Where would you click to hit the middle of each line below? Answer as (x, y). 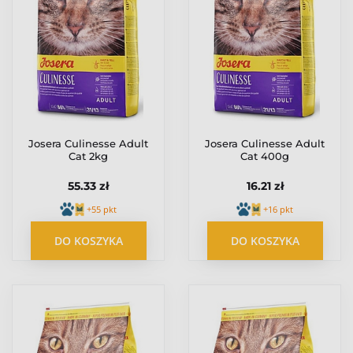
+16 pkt (278, 209)
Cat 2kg (88, 156)
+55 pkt (102, 209)
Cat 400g (265, 156)
